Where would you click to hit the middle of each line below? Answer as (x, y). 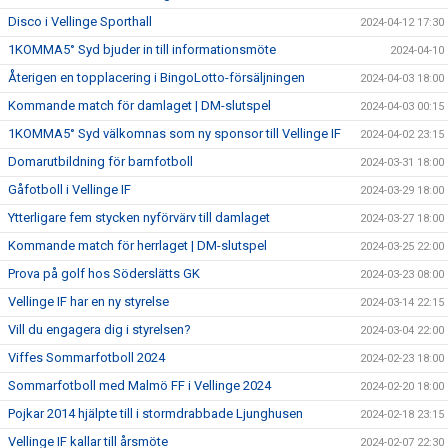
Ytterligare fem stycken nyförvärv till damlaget (139, 217)
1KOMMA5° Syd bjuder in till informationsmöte (142, 49)
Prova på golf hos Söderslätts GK (104, 273)
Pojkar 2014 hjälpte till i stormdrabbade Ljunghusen (155, 413)
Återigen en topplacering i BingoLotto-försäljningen (156, 77)
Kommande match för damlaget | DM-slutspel (139, 105)
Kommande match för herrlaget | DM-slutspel (137, 245)
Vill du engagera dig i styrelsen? (99, 329)
